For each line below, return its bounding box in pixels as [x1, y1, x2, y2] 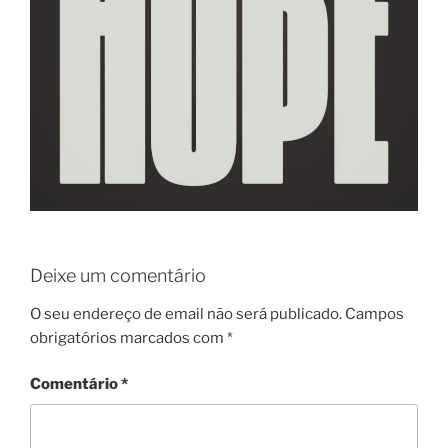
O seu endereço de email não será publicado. [30, 304, 342, 323]
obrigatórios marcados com [30, 328, 227, 347]
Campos [345, 304, 404, 323]
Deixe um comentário [30, 265, 206, 287]
